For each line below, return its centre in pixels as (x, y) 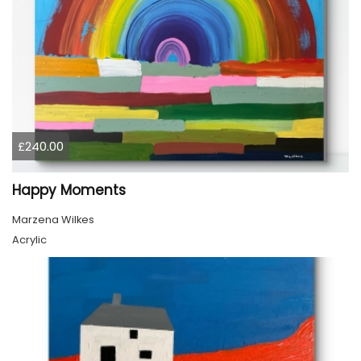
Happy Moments (69, 191)
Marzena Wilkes (53, 220)
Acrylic (29, 240)
